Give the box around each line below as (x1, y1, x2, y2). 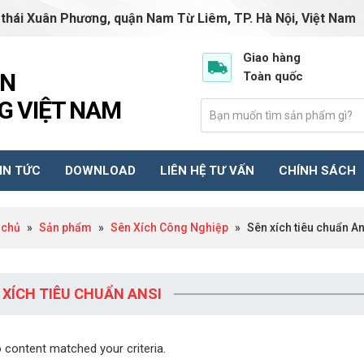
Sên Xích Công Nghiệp (110, 221, 228, 234)
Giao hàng (243, 50, 301, 65)
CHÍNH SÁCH (279, 163, 356, 178)
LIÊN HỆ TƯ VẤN (160, 163, 254, 178)
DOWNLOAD (65, 163, 136, 178)
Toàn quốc (243, 69, 303, 84)
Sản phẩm (39, 221, 92, 234)
